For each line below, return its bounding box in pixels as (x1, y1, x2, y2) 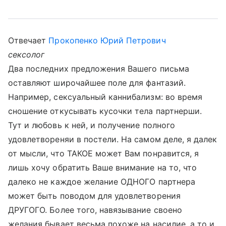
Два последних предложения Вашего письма (8, 64, 189, 74)
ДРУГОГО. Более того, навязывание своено (8, 205, 182, 215)
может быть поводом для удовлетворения (8, 191, 181, 201)
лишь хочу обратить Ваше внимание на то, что (8, 162, 197, 173)
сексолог (8, 49, 45, 60)
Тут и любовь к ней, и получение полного (8, 120, 175, 130)
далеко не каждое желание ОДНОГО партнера (8, 177, 195, 187)
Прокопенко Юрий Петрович (48, 35, 166, 45)
